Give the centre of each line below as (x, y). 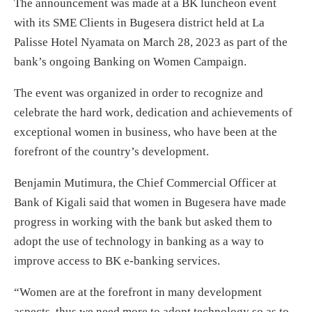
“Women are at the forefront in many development (138, 292)
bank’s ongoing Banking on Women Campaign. (130, 61)
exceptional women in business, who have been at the (146, 132)
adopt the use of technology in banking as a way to (139, 241)
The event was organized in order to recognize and (139, 93)
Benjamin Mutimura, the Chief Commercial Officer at (145, 182)
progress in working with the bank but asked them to (143, 221)
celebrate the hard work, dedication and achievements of (153, 112)
